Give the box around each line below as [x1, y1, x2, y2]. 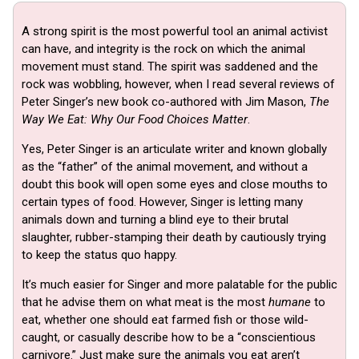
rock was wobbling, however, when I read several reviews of [22, 76, 335, 91]
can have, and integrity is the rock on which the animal [22, 41, 305, 56]
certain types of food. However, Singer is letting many [22, 194, 303, 209]
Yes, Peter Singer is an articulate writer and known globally [22, 141, 327, 156]
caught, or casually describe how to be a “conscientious [22, 329, 316, 345]
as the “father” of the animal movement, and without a [22, 159, 308, 174]
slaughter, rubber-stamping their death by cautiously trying [22, 229, 326, 244]
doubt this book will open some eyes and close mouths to [22, 176, 328, 192]
